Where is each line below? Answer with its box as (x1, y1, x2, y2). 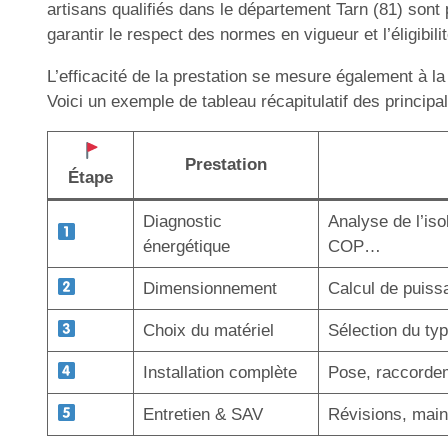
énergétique (142, 236, 230, 256)
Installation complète (142, 362, 297, 382)
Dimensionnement (142, 278, 277, 298)
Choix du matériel (142, 320, 274, 340)
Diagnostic (142, 211, 222, 231)
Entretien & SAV (142, 404, 263, 424)
